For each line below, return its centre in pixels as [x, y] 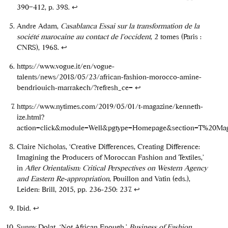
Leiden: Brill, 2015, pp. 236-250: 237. [75, 189]
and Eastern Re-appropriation [63, 178]
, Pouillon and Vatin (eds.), [150, 178]
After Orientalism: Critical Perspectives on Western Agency [116, 167]
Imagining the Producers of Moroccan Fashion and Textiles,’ [110, 157]
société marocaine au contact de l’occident [83, 36]
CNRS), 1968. [39, 47]
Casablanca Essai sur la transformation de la [130, 25]
